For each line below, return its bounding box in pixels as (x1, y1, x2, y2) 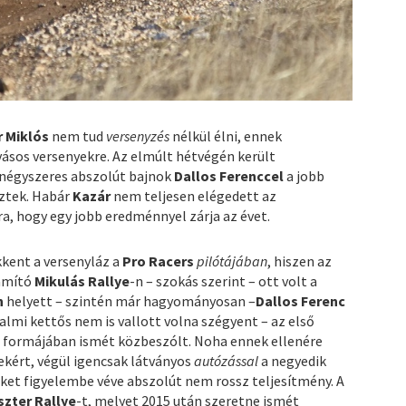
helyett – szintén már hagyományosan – (4, 292, 256, 311)
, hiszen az (267, 252, 333, 271)
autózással (194, 352, 259, 371)
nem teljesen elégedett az (111, 187, 277, 206)
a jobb (284, 167, 325, 186)
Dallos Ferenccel (171, 167, 285, 186)
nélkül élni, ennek (169, 127, 283, 146)
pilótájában (197, 252, 268, 271)
